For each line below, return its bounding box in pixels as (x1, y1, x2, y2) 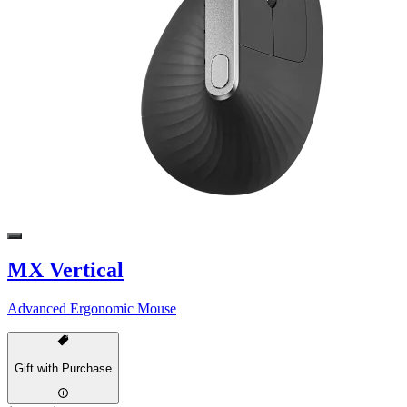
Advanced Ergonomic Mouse (7, 301, 176, 317)
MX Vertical (7, 258, 124, 283)
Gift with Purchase (15, 361, 112, 375)
